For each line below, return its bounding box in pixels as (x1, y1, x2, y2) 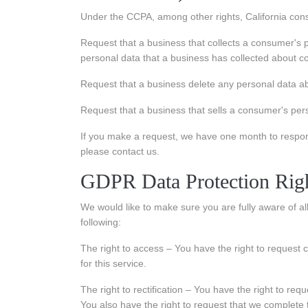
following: (80, 217, 121, 228)
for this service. (80, 258, 146, 269)
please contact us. (80, 146, 159, 157)
